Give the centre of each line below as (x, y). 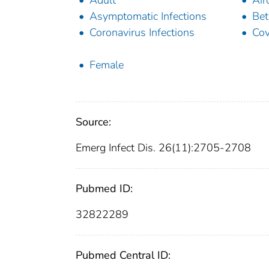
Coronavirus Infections (142, 33)
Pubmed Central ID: (123, 255)
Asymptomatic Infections (148, 17)
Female (107, 65)
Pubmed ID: (104, 189)
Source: (93, 122)
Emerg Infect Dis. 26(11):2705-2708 (163, 148)
